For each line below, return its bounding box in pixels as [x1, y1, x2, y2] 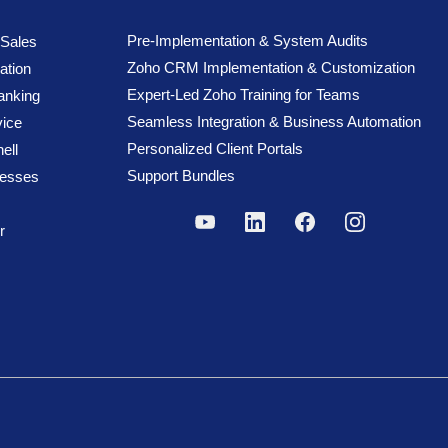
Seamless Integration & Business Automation [127, 113, 421, 130]
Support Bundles [127, 167, 235, 184]
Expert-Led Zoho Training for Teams [127, 86, 360, 103]
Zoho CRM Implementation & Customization [127, 59, 415, 76]
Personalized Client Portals [127, 140, 303, 157]
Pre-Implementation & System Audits [127, 32, 372, 49]
